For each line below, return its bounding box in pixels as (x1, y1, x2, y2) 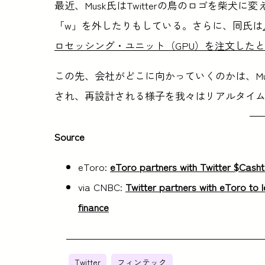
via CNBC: (78, 179, 125, 194)
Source (54, 128, 85, 144)
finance (78, 199, 109, 214)
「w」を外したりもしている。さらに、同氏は (54, 17, 263, 33)
